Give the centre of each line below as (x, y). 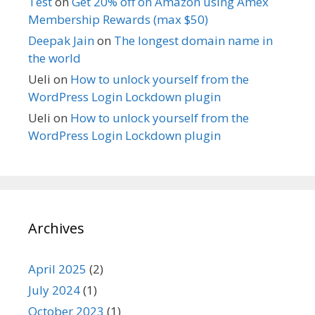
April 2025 (57, 269)
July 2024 (54, 290)
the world (54, 58)
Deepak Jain (61, 40)
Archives (56, 228)
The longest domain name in (193, 40)
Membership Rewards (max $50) (118, 19)
